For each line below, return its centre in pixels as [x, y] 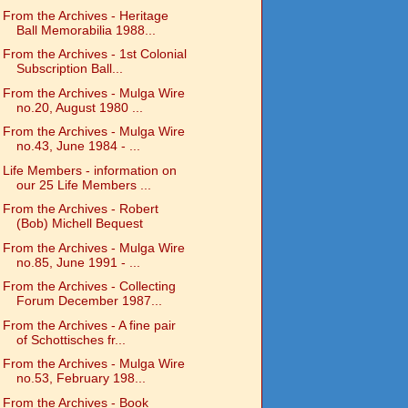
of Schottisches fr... [71, 339]
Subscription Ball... [69, 69]
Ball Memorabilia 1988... [86, 30]
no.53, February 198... [81, 378]
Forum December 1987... [89, 301]
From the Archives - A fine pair [89, 325]
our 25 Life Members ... [83, 184]
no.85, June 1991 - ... [78, 262]
